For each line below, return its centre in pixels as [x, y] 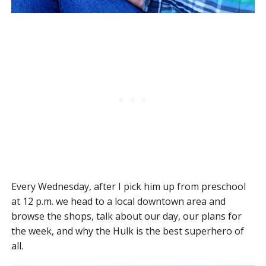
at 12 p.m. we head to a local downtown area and [118, 201]
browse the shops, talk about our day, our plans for [126, 216]
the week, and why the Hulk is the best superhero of [127, 231]
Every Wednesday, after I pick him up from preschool [128, 186]
